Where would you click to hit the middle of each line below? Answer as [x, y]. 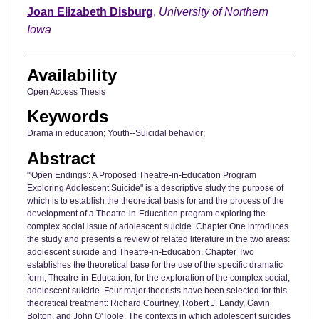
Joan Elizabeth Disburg [90, 11]
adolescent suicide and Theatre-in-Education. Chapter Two [140, 252]
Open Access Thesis [66, 91]
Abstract [61, 158]
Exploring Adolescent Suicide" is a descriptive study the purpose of [155, 188]
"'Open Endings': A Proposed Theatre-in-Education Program [141, 175]
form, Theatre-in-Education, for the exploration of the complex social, [158, 277]
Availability [72, 75]
